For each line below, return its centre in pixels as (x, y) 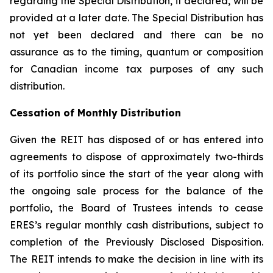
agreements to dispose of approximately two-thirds (136, 157)
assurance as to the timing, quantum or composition (136, 52)
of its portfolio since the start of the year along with (136, 174)
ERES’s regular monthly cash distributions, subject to (136, 225)
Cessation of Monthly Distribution (95, 113)
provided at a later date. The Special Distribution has (136, 18)
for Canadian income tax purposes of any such (136, 69)
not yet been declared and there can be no (136, 35)
